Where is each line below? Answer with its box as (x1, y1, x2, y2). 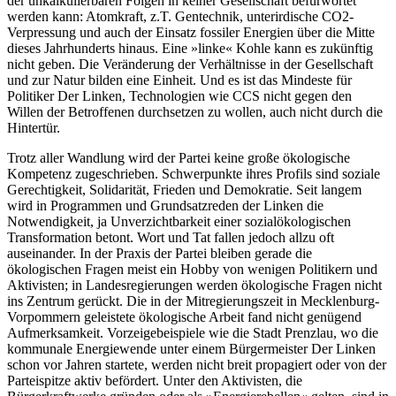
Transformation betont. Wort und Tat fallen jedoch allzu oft (7, 230, 334, 246)
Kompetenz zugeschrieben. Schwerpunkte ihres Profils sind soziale (7, 166, 380, 182)
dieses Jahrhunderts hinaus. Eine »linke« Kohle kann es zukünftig (7, 41, 373, 57)
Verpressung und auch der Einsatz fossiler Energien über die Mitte (7, 25, 375, 41)
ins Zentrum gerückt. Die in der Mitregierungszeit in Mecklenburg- (7, 293, 379, 309)
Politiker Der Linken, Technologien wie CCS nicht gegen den (7, 88, 352, 104)
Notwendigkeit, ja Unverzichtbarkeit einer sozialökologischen (7, 214, 351, 230)
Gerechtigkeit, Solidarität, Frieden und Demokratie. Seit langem (7, 182, 362, 198)
